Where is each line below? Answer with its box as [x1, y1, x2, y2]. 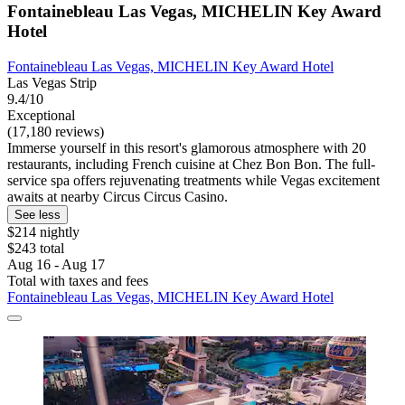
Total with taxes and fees [7, 272, 148, 288]
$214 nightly [7, 223, 80, 240]
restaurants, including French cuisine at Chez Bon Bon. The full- [7, 155, 375, 172]
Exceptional [7, 107, 75, 123]
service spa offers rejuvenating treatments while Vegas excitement [7, 172, 380, 188]
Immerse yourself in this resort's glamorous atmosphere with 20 [7, 139, 366, 155]
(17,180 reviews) [7, 123, 104, 139]
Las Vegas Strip [7, 74, 97, 90]
